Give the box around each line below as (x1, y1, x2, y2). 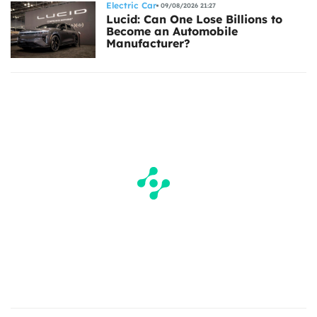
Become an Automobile (106, 23, 238, 38)
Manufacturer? (106, 35, 190, 50)
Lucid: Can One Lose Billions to (106, 11, 282, 26)
